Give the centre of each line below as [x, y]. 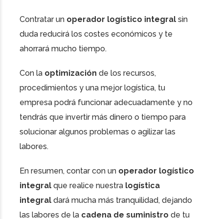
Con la [32, 73]
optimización [71, 73]
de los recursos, [126, 73]
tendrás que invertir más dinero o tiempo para [103, 117]
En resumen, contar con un [69, 171]
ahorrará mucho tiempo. [63, 49]
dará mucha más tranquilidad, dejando [122, 200]
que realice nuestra [88, 186]
